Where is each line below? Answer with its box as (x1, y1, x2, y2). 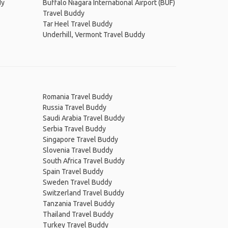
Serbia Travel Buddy (42, 125, 106, 133)
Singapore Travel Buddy (42, 135, 118, 144)
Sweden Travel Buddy (42, 178, 112, 186)
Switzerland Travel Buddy (42, 189, 124, 197)
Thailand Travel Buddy (42, 210, 113, 218)
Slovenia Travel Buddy (42, 146, 113, 154)
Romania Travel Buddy (42, 93, 112, 101)
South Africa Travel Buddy (42, 157, 125, 165)
